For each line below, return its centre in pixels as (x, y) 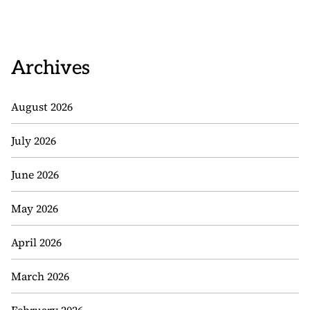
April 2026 (36, 242)
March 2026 (40, 276)
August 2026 (42, 107)
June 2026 (35, 174)
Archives (51, 68)
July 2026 (34, 140)
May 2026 (35, 208)
